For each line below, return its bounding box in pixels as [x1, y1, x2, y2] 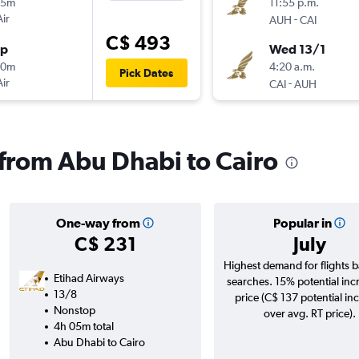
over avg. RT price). [263, 307, 356, 321]
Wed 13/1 [268, 42, 325, 57]
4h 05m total [53, 320, 114, 333]
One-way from [55, 216, 140, 231]
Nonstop [53, 304, 95, 317]
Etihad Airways [53, 272, 124, 285]
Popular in [272, 216, 332, 231]
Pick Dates [119, 67, 173, 80]
